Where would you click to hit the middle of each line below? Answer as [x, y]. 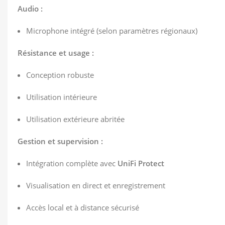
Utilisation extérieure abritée [75, 119]
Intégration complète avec [72, 163]
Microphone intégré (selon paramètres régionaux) [112, 31]
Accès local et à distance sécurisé [83, 207]
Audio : [30, 9]
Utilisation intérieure [62, 97]
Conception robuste [60, 75]
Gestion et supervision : [60, 141]
